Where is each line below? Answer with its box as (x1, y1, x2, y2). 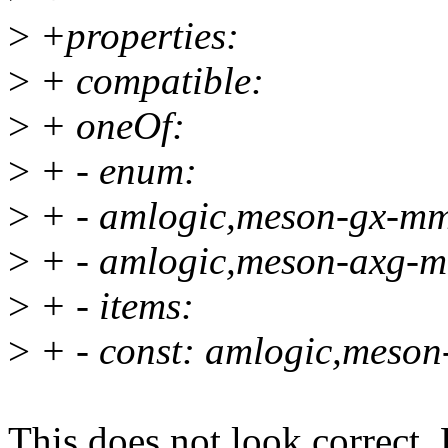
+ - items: (30, 284, 194, 328)
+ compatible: (30, 59, 264, 103)
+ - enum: (30, 149, 197, 193)
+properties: (30, 14, 239, 58)
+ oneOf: (30, 104, 185, 148)
